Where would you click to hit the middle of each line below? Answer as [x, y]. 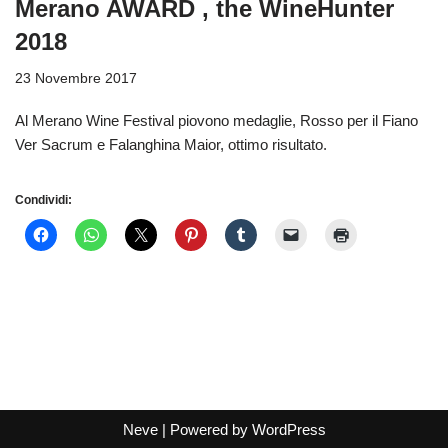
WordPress [288, 430]
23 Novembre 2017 [76, 79]
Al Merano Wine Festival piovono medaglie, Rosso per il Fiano [216, 121]
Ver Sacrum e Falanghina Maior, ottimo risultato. [175, 145]
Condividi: [43, 200]
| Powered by [204, 430]
